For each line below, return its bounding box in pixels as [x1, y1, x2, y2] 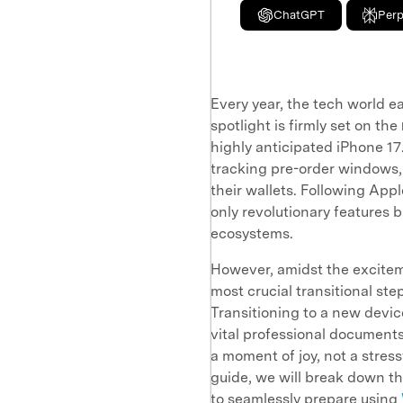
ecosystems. [210, 225, 293, 242]
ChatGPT [273, 8, 325, 22]
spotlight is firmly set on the [210, 117, 401, 134]
